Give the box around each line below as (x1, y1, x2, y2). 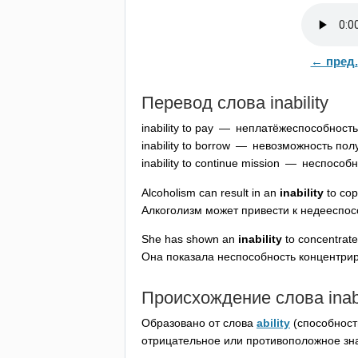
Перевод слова (141, 92, 270, 113)
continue (195, 157, 238, 170)
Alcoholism (141, 185, 196, 199)
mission (241, 157, 280, 170)
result (221, 185, 249, 199)
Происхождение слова (141, 287, 328, 308)
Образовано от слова (141, 316, 257, 330)
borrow (195, 139, 230, 153)
